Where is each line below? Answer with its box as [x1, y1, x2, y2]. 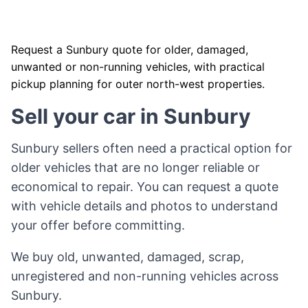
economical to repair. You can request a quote [11, 179, 278, 194]
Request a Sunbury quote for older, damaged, [11, 43, 248, 56]
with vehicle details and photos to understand [11, 199, 278, 213]
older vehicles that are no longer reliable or [11, 160, 260, 175]
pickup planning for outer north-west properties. [11, 77, 265, 91]
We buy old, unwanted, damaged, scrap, [11, 250, 244, 264]
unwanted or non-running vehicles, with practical [11, 60, 265, 74]
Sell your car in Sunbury [11, 104, 251, 129]
